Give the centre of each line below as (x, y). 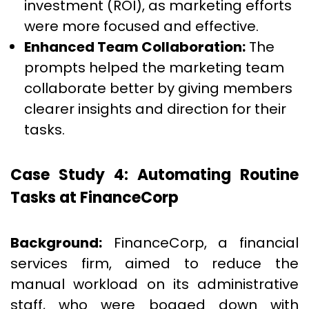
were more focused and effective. (141, 26)
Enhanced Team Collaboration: (135, 47)
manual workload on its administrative (154, 284)
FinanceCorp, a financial (200, 243)
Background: (56, 243)
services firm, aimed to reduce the (154, 263)
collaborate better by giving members (158, 88)
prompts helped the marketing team (154, 68)
